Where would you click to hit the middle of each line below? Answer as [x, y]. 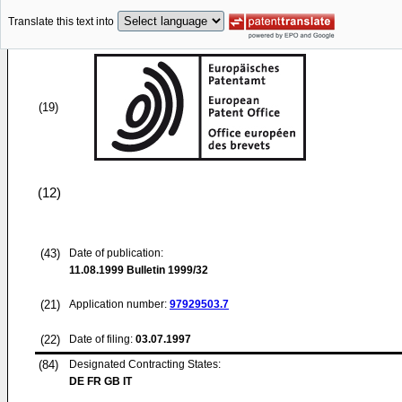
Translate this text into [61, 22]
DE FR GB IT [100, 381]
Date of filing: [101, 339]
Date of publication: [116, 253]
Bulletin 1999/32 [166, 270]
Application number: [119, 304]
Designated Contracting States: [145, 364]
